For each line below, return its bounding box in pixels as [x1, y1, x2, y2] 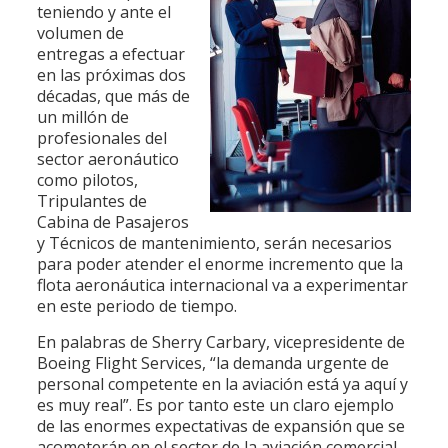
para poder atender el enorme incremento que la [36, 253, 403, 275]
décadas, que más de [36, 85, 190, 107]
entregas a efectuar [36, 43, 185, 65]
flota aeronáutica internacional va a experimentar [36, 274, 408, 296]
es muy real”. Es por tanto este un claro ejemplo [36, 394, 394, 416]
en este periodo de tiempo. [36, 295, 237, 317]
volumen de [36, 22, 124, 44]
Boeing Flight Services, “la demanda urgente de [36, 352, 389, 374]
